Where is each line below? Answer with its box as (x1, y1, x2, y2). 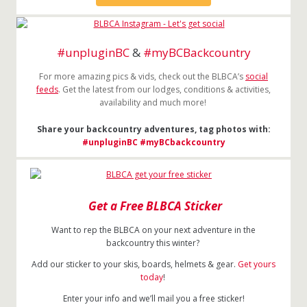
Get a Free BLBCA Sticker (88, 198, 222, 214)
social (245, 71, 268, 82)
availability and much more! (99, 97, 208, 108)
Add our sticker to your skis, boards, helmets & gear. (32, 258, 238, 270)
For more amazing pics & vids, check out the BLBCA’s (39, 71, 245, 82)
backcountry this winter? (106, 237, 201, 249)
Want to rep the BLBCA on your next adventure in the (51, 224, 256, 236)
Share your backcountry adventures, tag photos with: (36, 123, 271, 135)
